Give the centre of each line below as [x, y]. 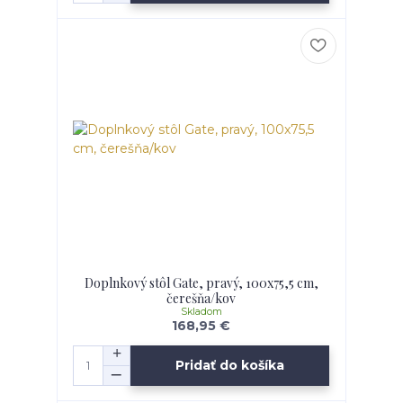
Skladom [201, 311]
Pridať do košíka [230, 366]
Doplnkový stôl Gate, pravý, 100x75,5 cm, [201, 282]
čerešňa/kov [201, 298]
